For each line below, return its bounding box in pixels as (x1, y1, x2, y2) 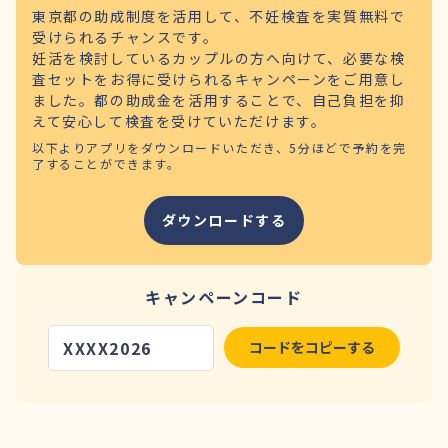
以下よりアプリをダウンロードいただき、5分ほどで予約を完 (32, 138, 407, 156)
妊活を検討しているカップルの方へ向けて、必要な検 (32, 47, 406, 68)
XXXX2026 (63, 335, 152, 360)
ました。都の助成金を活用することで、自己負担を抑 (32, 89, 406, 110)
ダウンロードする (161, 209, 287, 230)
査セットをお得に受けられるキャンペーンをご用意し (32, 68, 406, 89)
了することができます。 (32, 154, 181, 172)
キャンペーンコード (145, 284, 303, 309)
